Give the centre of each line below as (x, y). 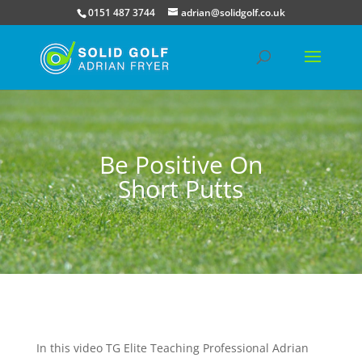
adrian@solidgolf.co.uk (233, 13)
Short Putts (181, 189)
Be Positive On (181, 164)
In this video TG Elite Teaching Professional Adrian (172, 348)
